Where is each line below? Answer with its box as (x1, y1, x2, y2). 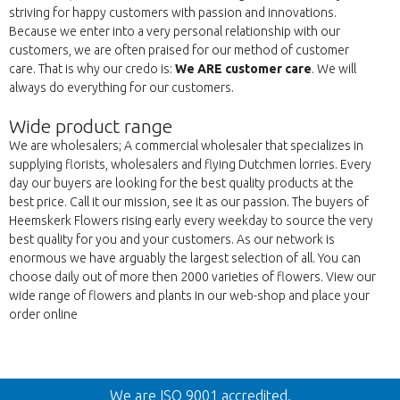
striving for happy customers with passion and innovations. (9, 5, 337, 21)
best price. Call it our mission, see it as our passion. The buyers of (9, 195, 369, 210)
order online (9, 307, 78, 322)
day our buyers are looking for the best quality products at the (9, 176, 354, 191)
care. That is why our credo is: (9, 62, 175, 77)
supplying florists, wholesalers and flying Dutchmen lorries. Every (9, 157, 371, 172)
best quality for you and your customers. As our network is (9, 232, 335, 247)
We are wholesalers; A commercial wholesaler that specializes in (9, 138, 363, 154)
